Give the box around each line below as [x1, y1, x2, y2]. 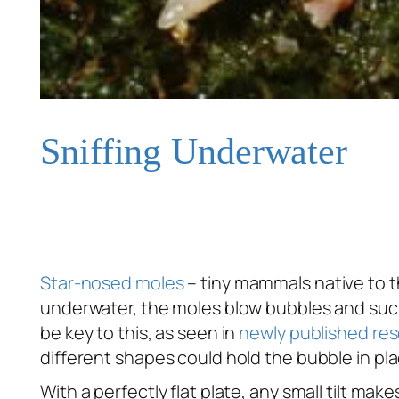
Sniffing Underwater [40, 131, 348, 173]
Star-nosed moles [40, 271, 184, 296]
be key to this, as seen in [40, 321, 240, 346]
